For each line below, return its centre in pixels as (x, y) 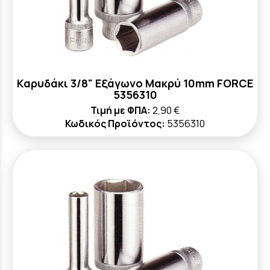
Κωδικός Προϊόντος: (115, 124)
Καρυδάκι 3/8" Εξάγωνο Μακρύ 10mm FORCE (135, 83)
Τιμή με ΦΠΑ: (121, 110)
